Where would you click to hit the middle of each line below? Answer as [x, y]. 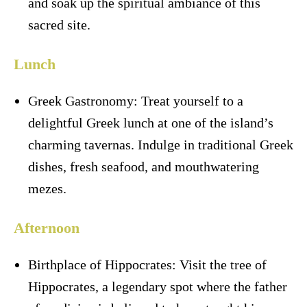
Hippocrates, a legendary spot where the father [158, 287]
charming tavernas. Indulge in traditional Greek [161, 145]
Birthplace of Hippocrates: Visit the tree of [147, 265]
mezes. [47, 189]
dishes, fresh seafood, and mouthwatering [144, 167]
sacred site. [59, 25]
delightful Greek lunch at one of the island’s [151, 123]
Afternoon [47, 228]
